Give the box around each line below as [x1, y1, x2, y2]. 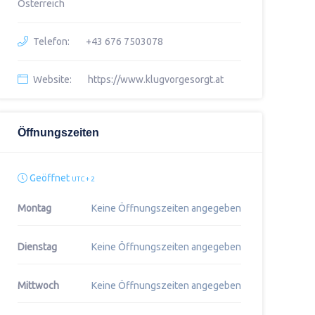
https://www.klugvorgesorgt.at [87, 74, 224, 85]
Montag [17, 202, 51, 214]
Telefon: [32, 36, 70, 47]
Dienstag [17, 241, 57, 252]
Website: [32, 74, 72, 85]
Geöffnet [27, 172, 72, 184]
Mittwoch [17, 280, 59, 291]
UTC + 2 [71, 175, 95, 183]
